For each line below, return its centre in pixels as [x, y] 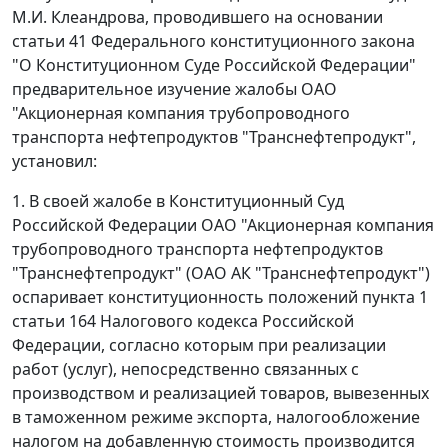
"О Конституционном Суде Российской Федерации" [214, 65]
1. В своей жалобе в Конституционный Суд [178, 201]
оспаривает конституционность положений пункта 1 [220, 297]
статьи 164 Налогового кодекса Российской [183, 321]
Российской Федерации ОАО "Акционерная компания [223, 225]
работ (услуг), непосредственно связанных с [185, 369]
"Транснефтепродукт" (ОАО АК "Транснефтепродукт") [221, 273]
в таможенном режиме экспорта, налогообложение [216, 417]
